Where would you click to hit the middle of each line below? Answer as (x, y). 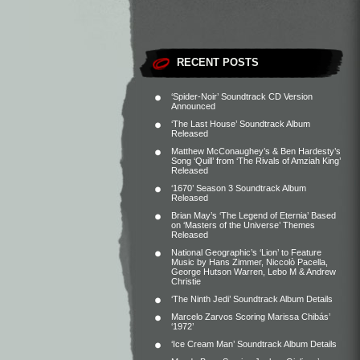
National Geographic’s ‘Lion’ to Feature (246, 252)
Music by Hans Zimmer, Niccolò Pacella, (250, 262)
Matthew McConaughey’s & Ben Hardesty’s (256, 151)
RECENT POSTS (218, 62)
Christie (186, 281)
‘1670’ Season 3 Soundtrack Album (239, 188)
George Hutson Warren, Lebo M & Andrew (254, 272)
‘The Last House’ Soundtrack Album (241, 124)
